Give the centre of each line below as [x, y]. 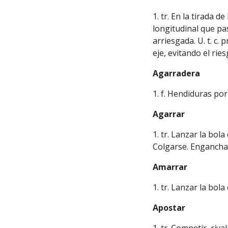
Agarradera [177, 73]
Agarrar [169, 114]
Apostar [169, 208]
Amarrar [170, 167]
